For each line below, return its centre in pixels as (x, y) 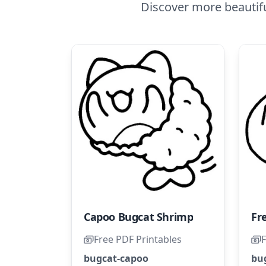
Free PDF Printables (138, 239)
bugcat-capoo (116, 258)
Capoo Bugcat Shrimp (139, 217)
